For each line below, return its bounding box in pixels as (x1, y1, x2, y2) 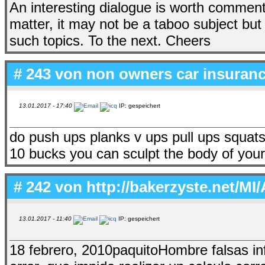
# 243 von (9, 64, 86, 83)
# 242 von (9, 177, 86, 196)
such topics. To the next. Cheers (9, 32, 211, 49)
